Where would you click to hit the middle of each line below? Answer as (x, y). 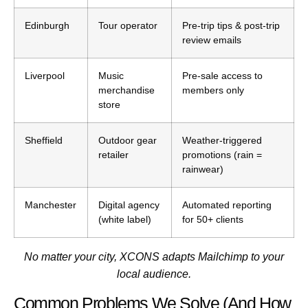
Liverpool (45, 76)
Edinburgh (47, 26)
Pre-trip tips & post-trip (231, 26)
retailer (113, 155)
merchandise (126, 90)
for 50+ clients (213, 220)
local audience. (154, 274)
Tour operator (128, 26)
